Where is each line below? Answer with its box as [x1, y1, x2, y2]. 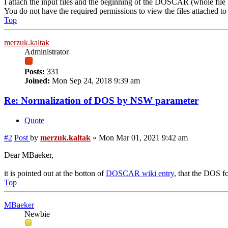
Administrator [24, 47, 69, 56]
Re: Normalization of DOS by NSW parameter [4, 95, 198, 106]
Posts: [24, 67, 45, 76]
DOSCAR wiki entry [106, 168, 174, 178]
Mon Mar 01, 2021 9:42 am [99, 133, 188, 142]
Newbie [24, 209, 50, 218]
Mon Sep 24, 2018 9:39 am [50, 76, 140, 85]
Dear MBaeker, [4, 150, 53, 159]
